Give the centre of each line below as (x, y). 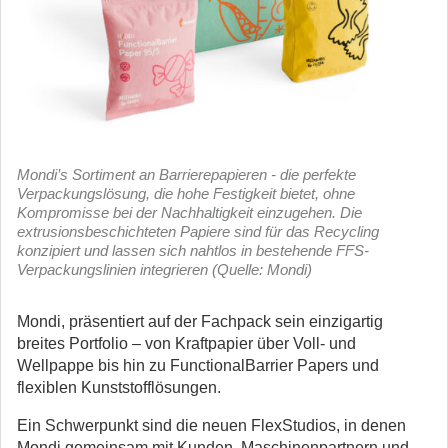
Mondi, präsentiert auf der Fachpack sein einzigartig (200, 321)
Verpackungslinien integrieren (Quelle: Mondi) (164, 269)
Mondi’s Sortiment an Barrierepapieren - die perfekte (186, 174)
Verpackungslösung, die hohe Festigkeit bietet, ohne (186, 193)
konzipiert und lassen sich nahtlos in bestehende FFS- (193, 250)
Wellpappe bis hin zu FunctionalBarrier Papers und (198, 365)
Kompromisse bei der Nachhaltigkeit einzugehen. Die (189, 212)
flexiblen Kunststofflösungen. (119, 387)
